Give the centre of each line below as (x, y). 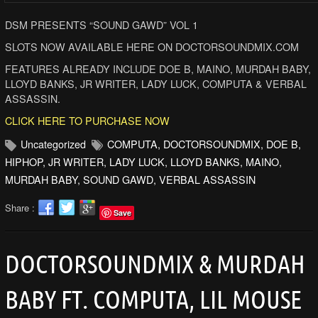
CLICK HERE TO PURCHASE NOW (87, 121)
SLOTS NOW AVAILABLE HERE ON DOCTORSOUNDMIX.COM (152, 47)
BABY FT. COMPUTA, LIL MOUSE (153, 300)
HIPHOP (23, 162)
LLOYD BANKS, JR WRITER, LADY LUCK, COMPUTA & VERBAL (155, 84)
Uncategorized (53, 144)
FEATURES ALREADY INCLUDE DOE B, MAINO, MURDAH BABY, (158, 69)
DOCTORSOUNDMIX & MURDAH (155, 264)
